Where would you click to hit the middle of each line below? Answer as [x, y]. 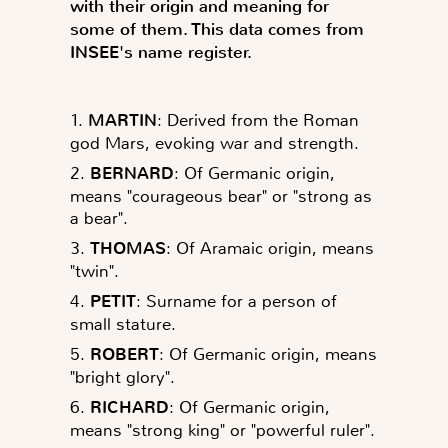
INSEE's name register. [161, 52]
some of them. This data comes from [217, 29]
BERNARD [132, 173]
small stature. [123, 323]
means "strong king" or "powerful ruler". [222, 429]
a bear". [99, 217]
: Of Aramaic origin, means [270, 247]
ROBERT [124, 354]
